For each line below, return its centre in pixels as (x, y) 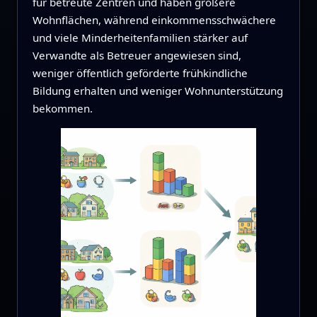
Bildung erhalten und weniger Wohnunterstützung (157, 91)
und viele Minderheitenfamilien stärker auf (140, 38)
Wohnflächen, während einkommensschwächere (154, 20)
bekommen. (62, 109)
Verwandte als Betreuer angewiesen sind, (137, 56)
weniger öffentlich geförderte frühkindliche (140, 73)
